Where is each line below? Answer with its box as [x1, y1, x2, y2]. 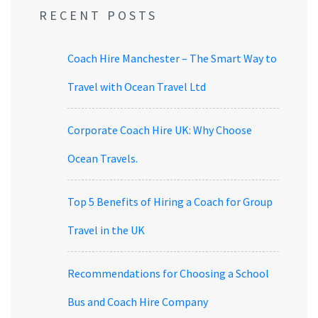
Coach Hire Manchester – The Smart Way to [67, 51, 277, 66]
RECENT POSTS [39, 7, 158, 24]
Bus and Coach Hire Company [67, 295, 208, 309]
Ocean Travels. [67, 151, 138, 166]
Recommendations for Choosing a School [67, 266, 269, 281]
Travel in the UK [67, 223, 145, 238]
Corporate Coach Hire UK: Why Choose [67, 123, 252, 138]
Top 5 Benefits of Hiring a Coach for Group [67, 194, 273, 209]
